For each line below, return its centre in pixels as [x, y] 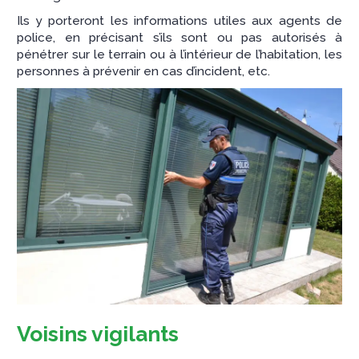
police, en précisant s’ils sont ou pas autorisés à [179, 37]
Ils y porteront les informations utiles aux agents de [179, 20]
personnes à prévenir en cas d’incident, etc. [143, 71]
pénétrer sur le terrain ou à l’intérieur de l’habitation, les [179, 54]
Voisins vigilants [98, 334]
